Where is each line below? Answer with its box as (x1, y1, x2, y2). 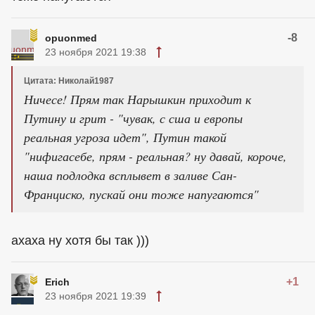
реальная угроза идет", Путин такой (24, 129, 226, 146)
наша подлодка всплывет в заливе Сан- (24, 167, 237, 184)
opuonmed (45, 32, 97, 44)
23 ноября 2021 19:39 (45, 290, 146, 302)
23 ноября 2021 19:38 (45, 46, 146, 58)
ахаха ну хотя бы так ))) (11, 233, 149, 247)
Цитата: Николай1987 (24, 76, 114, 86)
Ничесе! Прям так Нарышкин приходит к (24, 91, 251, 108)
